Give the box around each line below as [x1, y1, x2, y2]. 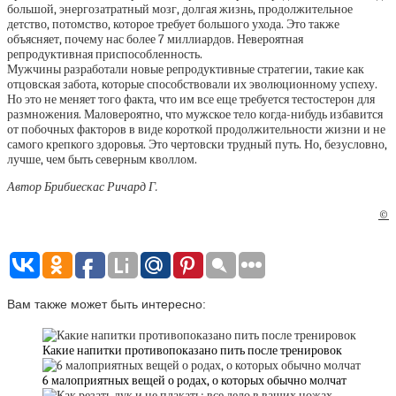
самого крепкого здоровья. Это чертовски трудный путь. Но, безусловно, [7, 136, 387, 152]
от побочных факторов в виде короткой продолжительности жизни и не [7, 121, 385, 137]
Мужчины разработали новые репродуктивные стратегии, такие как [7, 61, 364, 77]
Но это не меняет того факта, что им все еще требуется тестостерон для [7, 91, 375, 107]
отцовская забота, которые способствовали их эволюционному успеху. [7, 76, 377, 92]
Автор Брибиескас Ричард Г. [7, 179, 158, 194]
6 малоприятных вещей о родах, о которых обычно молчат [42, 373, 346, 389]
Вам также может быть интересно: [7, 297, 206, 312]
